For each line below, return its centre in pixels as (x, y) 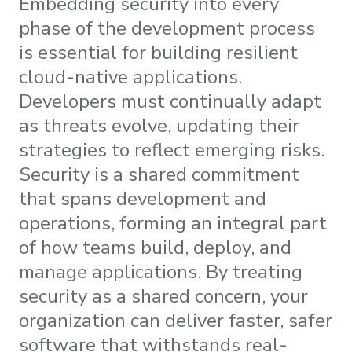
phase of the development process (167, 29)
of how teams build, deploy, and (155, 248)
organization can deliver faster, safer (176, 321)
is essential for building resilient (158, 53)
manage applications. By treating (161, 272)
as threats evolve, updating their (159, 126)
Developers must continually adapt (170, 102)
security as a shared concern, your (163, 297)
